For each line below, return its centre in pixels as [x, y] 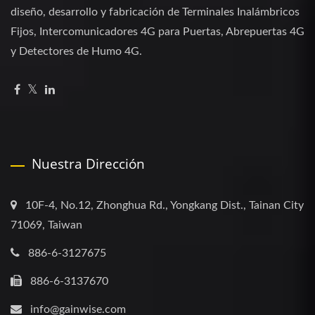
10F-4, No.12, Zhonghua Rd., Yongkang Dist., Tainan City [165, 206]
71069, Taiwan [46, 225]
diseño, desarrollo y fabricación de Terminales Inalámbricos [155, 12]
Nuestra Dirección [88, 164]
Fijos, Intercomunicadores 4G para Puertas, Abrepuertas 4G [157, 32]
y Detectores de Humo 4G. [76, 52]
